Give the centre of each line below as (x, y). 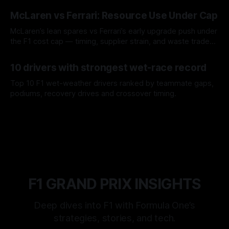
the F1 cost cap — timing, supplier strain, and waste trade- (112, 41)
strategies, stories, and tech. (114, 218)
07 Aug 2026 (30, 57)
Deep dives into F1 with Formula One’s (114, 205)
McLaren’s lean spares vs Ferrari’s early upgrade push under (114, 31)
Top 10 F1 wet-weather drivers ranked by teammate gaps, (112, 83)
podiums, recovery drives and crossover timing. (93, 93)
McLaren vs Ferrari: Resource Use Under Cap (114, 15)
